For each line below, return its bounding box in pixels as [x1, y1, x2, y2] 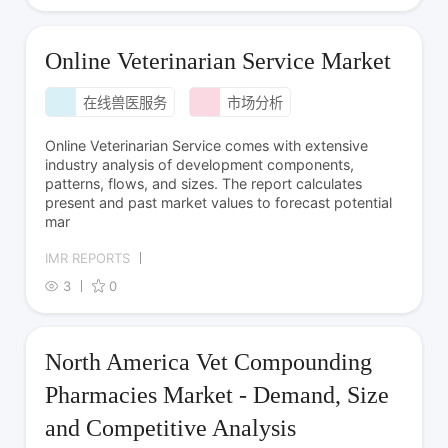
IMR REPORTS [45, 249, 131, 266]
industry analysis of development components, [45, 155, 355, 173]
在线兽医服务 [82, 94, 167, 112]
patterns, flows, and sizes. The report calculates [45, 174, 363, 192]
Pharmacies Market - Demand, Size [45, 382, 390, 409]
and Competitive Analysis [45, 415, 297, 442]
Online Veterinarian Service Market [45, 47, 392, 74]
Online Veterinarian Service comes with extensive [45, 136, 369, 154]
